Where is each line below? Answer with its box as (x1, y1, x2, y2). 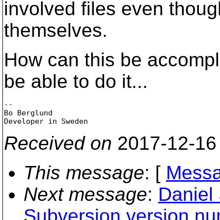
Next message (24, 183, 147, 205)
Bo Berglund (4, 109, 53, 117)
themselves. (4, 20, 108, 41)
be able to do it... (4, 71, 148, 92)
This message (24, 162, 144, 183)
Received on (4, 132, 112, 154)
